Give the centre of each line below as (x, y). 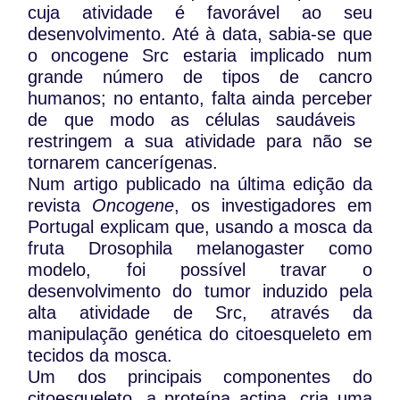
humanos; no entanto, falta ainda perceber (200, 99)
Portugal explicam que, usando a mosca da (200, 227)
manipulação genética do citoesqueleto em (200, 334)
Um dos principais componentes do (200, 377)
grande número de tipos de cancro (200, 77)
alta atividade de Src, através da (200, 313)
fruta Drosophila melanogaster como (200, 249)
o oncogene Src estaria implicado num (200, 56)
